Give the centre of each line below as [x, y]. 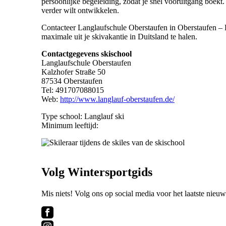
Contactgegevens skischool [87, 54]
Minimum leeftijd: [70, 126]
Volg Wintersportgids [97, 172]
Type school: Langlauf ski [83, 117]
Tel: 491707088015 [73, 90]
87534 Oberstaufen [72, 81]
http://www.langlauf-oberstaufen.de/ [117, 99]
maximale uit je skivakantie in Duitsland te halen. [119, 37]
